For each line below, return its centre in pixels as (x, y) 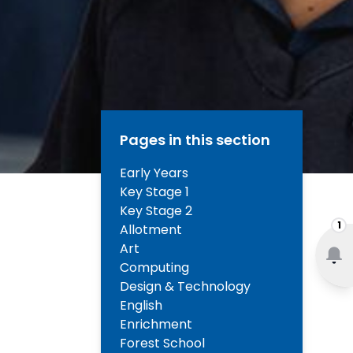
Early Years (154, 173)
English (141, 306)
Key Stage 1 (154, 192)
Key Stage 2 (156, 211)
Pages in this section (195, 140)
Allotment (151, 230)
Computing (154, 268)
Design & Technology (185, 287)
